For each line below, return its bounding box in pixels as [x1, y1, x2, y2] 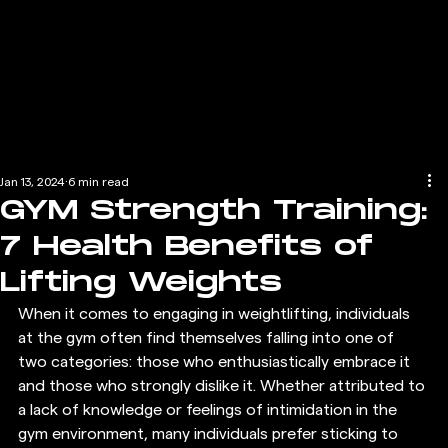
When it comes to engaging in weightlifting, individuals [18, 306, 414, 322]
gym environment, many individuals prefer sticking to [18, 426, 402, 442]
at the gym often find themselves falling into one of [18, 330, 398, 346]
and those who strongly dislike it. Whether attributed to [18, 378, 429, 394]
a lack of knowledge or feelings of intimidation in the [18, 402, 401, 418]
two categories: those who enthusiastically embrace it [18, 354, 414, 370]
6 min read [68, 176, 129, 188]
